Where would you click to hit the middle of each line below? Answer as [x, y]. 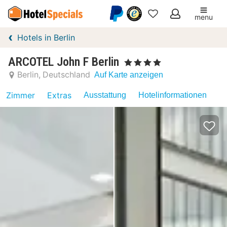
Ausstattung [105, 95]
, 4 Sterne [137, 61]
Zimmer [21, 95]
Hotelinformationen [173, 95]
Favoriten [169, 40]
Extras [59, 95]
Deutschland [66, 74]
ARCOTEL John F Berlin [64, 62]
